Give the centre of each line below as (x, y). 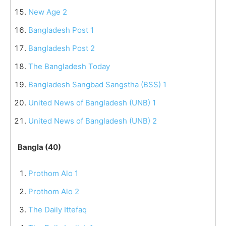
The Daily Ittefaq (58, 209)
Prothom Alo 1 (53, 173)
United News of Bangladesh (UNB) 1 (92, 102)
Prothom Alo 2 (54, 191)
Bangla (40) (39, 147)
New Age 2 (48, 12)
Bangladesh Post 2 (62, 48)
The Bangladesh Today (69, 66)
